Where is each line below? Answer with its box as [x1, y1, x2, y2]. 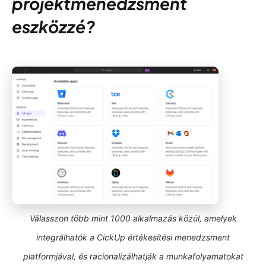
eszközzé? [12, 16, 95, 37]
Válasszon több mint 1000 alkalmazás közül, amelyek [29, 213, 237, 224]
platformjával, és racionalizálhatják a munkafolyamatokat [23, 251, 243, 262]
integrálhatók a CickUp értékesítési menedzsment [36, 232, 230, 243]
